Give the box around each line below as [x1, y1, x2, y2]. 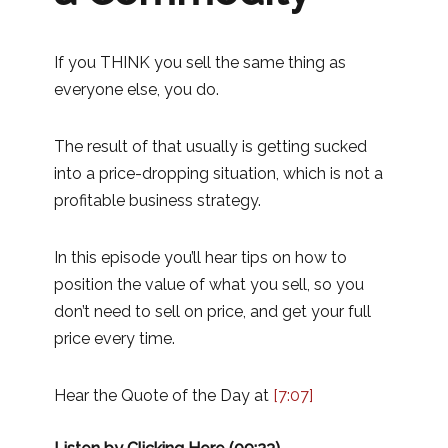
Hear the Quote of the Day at [54, 385, 273, 405]
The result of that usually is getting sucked [54, 136, 367, 156]
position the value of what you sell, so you [54, 274, 364, 294]
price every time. [54, 328, 175, 348]
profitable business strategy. [54, 190, 261, 210]
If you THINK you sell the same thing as [54, 52, 346, 72]
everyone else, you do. [54, 79, 219, 99]
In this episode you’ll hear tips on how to [54, 247, 347, 267]
